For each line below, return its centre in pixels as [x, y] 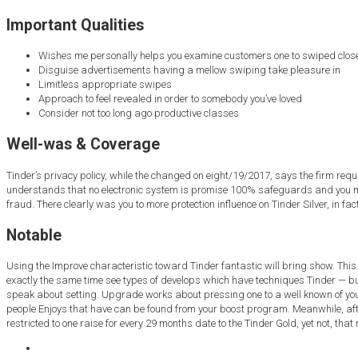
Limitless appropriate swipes [105, 85]
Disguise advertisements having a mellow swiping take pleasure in [189, 70]
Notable [34, 235]
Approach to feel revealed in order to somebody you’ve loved [170, 99]
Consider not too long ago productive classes [139, 113]
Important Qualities [75, 26]
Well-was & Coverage [83, 145]
